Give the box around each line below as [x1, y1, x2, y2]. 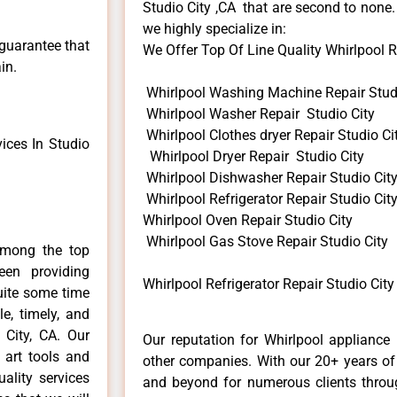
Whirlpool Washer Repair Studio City [143, 105, 375, 123]
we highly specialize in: [143, 20, 286, 38]
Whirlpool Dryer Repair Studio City [143, 148, 364, 166]
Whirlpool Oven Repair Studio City [143, 212, 353, 230]
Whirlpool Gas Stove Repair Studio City [143, 233, 388, 251]
